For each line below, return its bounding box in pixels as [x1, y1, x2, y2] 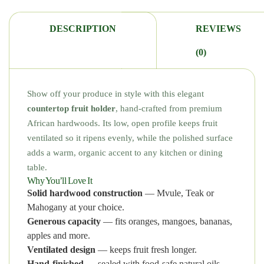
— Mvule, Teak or [143, 188, 214, 198]
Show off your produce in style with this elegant [27, 89, 204, 98]
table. [27, 163, 47, 172]
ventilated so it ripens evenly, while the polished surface [27, 133, 233, 143]
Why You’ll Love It [27, 176, 93, 186]
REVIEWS [196, 24, 241, 34]
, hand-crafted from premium [115, 104, 222, 113]
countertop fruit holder [27, 104, 115, 113]
